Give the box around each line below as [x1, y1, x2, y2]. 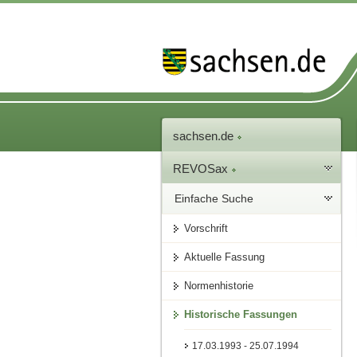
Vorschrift [184, 222, 229, 235]
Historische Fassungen [184, 308, 298, 321]
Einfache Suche [175, 192, 254, 206]
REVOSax [173, 162, 232, 176]
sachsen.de [173, 129, 237, 143]
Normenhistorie [184, 280, 254, 292]
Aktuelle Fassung [184, 251, 265, 264]
